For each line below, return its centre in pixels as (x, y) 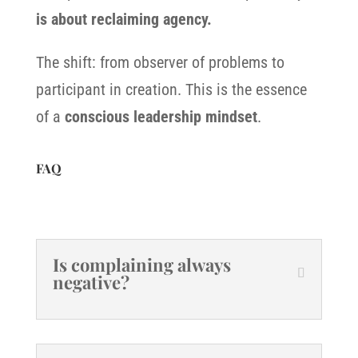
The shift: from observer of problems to (160, 62)
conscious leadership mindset (161, 117)
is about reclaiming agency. (123, 19)
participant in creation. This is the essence (171, 89)
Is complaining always (141, 265)
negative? (91, 282)
